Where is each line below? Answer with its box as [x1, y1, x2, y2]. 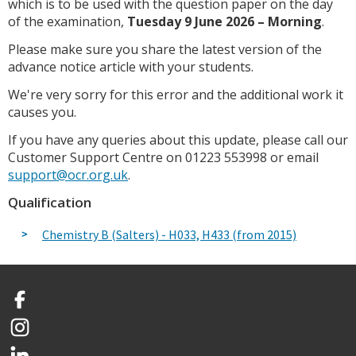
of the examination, [8, 13, 127, 31]
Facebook [7, 298, 62, 315]
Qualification [8, 192, 91, 211]
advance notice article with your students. [8, 58, 253, 76]
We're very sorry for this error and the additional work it [8, 86, 343, 104]
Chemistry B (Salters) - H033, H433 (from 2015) [42, 226, 296, 242]
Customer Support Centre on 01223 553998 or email [8, 149, 319, 167]
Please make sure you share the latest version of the [8, 41, 322, 59]
